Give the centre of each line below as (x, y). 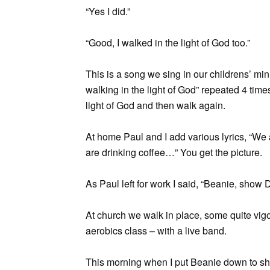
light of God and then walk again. (155, 105)
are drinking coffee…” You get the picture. (174, 152)
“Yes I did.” (108, 11)
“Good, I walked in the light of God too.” (168, 42)
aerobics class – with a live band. (156, 231)
